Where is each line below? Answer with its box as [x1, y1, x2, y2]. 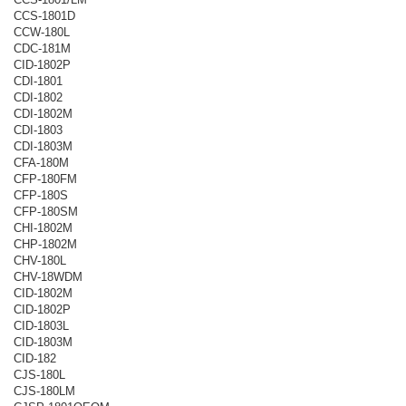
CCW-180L [14, 24, 70, 39]
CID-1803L [14, 318, 69, 333]
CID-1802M [14, 285, 72, 300]
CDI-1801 [14, 73, 63, 88]
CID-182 [14, 351, 56, 365]
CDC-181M [14, 41, 71, 55]
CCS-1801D [14, 8, 75, 23]
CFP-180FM [14, 171, 77, 186]
